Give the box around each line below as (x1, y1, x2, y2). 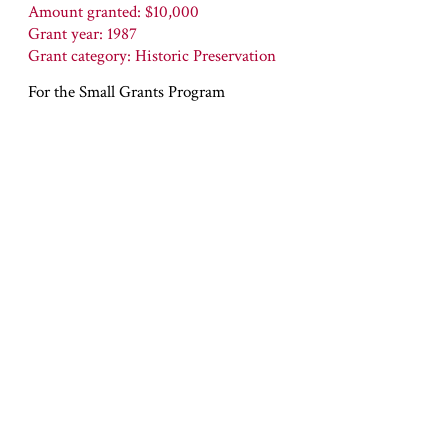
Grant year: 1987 (28, 23, 137, 45)
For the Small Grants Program (28, 81, 225, 103)
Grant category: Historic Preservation (28, 45, 276, 67)
